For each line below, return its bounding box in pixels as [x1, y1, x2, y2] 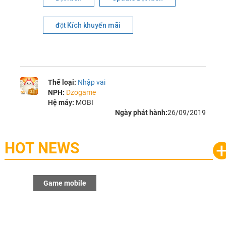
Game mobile [10, 179, 53, 188]
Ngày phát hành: [115, 108, 167, 117]
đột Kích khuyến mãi [55, 21, 121, 30]
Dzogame [66, 88, 96, 97]
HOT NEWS [4, 139, 79, 157]
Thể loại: [48, 78, 78, 87]
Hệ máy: [48, 98, 76, 107]
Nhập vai [78, 78, 106, 87]
